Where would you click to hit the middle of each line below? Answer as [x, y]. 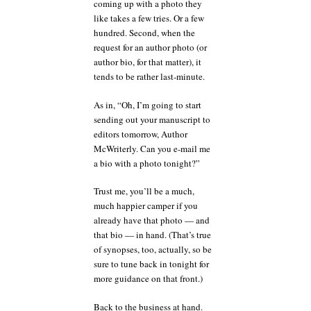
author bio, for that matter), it [148, 62]
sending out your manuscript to [152, 119]
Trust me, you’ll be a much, [144, 191]
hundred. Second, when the [144, 33]
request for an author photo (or [150, 48]
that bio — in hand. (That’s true [152, 235]
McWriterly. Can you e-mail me [152, 148]
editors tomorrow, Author [141, 134]
